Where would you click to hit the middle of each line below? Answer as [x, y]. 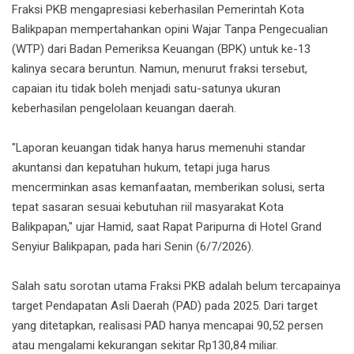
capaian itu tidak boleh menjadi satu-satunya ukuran [146, 89]
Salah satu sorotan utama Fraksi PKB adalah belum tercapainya [176, 286]
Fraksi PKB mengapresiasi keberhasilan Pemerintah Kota [158, 10]
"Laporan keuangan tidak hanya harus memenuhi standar [159, 148]
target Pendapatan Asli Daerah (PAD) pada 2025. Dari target [165, 306]
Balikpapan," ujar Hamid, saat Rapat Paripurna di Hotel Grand [167, 227]
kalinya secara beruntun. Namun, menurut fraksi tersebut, [160, 69]
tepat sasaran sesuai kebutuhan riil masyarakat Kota [148, 207]
